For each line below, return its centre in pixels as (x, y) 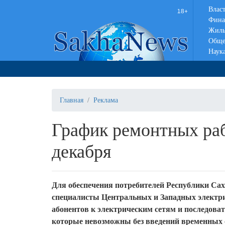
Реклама (106, 100)
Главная (72, 100)
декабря (82, 152)
